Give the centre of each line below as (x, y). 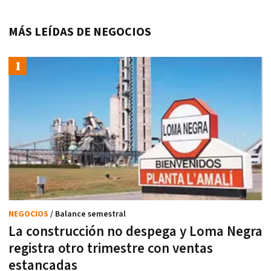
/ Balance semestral (88, 214)
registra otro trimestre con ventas (111, 248)
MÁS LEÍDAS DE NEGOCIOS (80, 32)
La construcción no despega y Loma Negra (135, 231)
